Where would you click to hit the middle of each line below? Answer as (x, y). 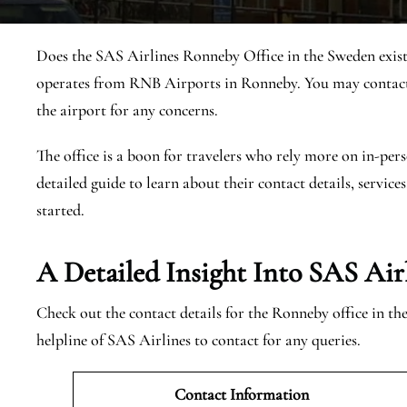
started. (60, 210)
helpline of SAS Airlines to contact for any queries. (199, 340)
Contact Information (243, 394)
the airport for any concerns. (127, 110)
